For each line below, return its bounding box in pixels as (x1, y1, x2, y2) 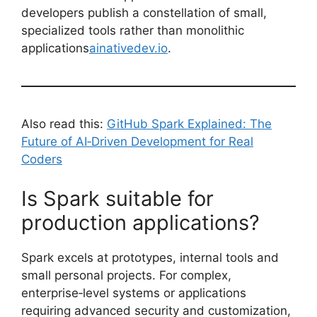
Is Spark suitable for (21, 185, 214, 211)
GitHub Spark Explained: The (107, 117, 272, 132)
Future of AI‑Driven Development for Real (21, 134, 253, 149)
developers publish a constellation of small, (21, 6, 267, 21)
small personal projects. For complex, (21, 267, 231, 282)
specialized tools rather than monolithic (21, 23, 244, 38)
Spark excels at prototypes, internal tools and (21, 250, 279, 265)
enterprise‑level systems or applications (21, 285, 246, 300)
